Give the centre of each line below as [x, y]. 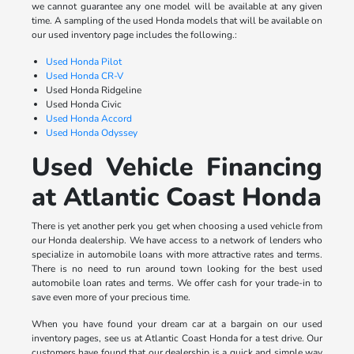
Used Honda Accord [88, 118]
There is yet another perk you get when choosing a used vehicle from [177, 226]
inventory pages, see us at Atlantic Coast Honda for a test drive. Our [177, 338]
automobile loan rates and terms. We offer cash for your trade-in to [177, 282]
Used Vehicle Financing [177, 167]
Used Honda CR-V [84, 75]
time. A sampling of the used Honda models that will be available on [177, 20]
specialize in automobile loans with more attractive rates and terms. [177, 254]
